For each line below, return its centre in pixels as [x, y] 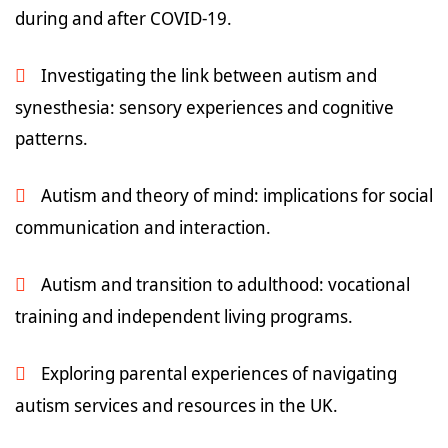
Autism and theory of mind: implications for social [237, 195]
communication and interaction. [143, 227]
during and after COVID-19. [123, 18]
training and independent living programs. [184, 316]
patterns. [51, 138]
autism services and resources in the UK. [176, 405]
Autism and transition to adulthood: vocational [225, 284]
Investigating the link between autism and [209, 75]
